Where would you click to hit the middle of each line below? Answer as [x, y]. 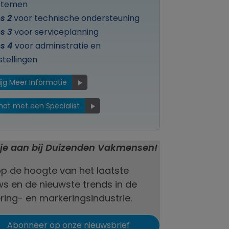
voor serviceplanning [56, 32]
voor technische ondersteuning [76, 18]
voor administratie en [57, 46]
